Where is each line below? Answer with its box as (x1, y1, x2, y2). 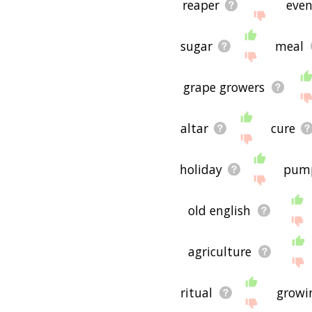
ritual (180, 283, 213, 301)
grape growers (183, 78, 265, 95)
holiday (179, 160, 222, 178)
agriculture (188, 242, 252, 260)
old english (188, 201, 251, 219)
